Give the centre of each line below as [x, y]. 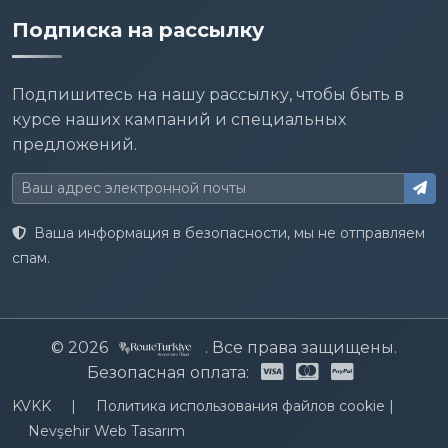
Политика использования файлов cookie [242, 405]
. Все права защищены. [299, 347]
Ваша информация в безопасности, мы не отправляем [227, 232]
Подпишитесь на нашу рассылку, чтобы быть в [208, 94]
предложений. [74, 144]
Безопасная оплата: [167, 372]
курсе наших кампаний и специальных [179, 119]
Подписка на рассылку [138, 29]
